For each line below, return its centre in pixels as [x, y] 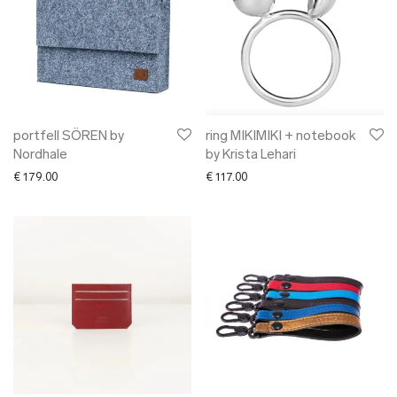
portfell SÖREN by [69, 137]
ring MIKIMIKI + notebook [280, 137]
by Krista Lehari [251, 156]
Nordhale [40, 156]
